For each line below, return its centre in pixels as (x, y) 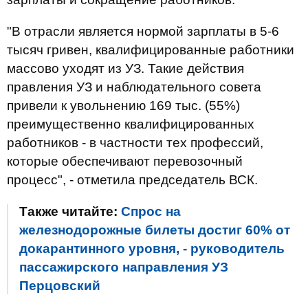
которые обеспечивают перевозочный (125, 161)
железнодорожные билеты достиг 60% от (155, 230)
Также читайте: (70, 211)
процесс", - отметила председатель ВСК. (132, 180)
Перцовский (60, 286)
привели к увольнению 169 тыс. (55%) (123, 106)
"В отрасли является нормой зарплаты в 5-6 (143, 31)
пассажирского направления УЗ (124, 267)
